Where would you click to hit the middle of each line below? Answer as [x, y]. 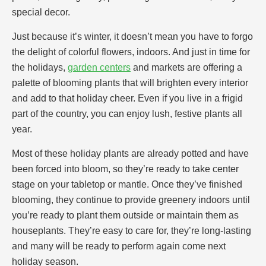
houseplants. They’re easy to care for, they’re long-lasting [132, 230]
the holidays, [40, 67]
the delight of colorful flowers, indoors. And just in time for [131, 52]
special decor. [41, 12]
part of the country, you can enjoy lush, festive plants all [127, 113]
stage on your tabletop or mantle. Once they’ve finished [127, 184]
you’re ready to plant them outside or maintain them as [125, 215]
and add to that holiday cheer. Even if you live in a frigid [127, 98]
